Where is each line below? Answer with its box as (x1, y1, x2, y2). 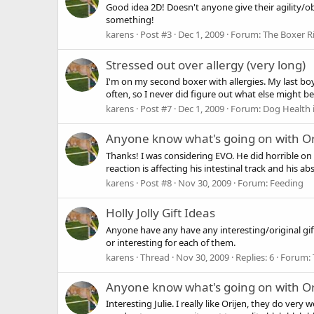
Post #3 (140, 28, 172, 41)
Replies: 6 (235, 250, 274, 264)
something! (106, 13, 154, 27)
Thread (140, 250, 170, 264)
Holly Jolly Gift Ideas (106, 205, 215, 221)
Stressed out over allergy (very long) (106, 56, 306, 73)
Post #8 (140, 176, 172, 189)
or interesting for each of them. (106, 235, 235, 249)
